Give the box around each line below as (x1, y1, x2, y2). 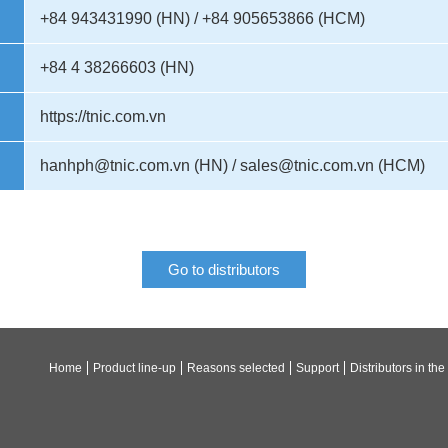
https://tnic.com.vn (40, 108, 166, 125)
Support (296, 361, 339, 375)
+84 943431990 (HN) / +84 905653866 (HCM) (40, 10, 365, 27)
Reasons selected (187, 361, 285, 375)
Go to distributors (168, 261, 280, 278)
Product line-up (93, 361, 176, 375)
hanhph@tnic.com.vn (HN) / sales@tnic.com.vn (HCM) (40, 157, 425, 174)
